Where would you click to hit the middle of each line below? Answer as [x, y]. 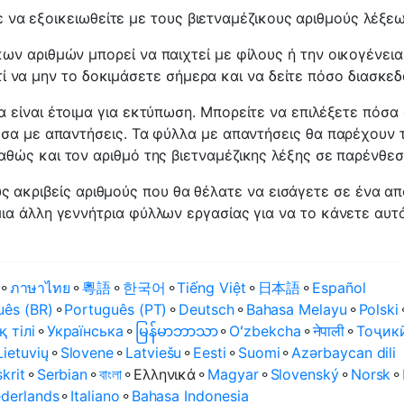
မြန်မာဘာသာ [176, 331]
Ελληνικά [165, 374]
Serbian [62, 374]
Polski [379, 309]
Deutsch [207, 309]
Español [339, 288]
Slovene [87, 353]
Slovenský [304, 374]
